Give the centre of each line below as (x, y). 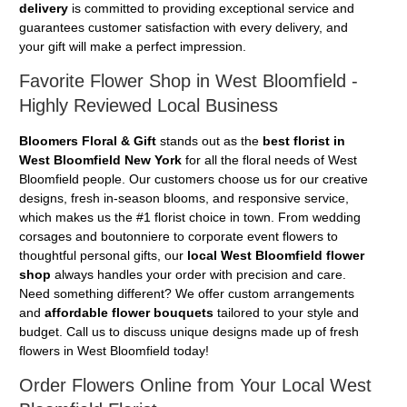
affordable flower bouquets (129, 313)
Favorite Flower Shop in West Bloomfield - (189, 81)
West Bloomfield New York (100, 160)
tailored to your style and (286, 313)
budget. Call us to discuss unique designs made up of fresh (189, 332)
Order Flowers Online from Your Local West (195, 386)
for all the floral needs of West (269, 160)
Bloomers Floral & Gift (88, 141)
